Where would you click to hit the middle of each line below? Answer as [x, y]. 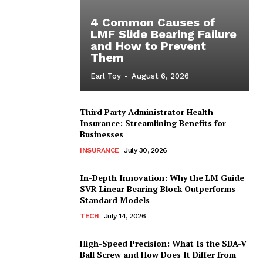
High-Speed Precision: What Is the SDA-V [163, 243]
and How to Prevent [148, 45]
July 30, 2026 [146, 150]
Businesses [102, 134]
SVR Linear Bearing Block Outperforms [158, 188]
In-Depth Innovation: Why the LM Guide [162, 177]
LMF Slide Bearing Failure [163, 34]
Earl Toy [106, 76]
